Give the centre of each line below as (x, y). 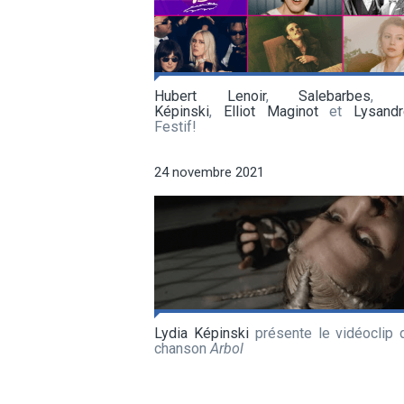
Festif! (175, 126)
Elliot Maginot (271, 111)
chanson (182, 348)
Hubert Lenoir (210, 96)
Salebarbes (335, 96)
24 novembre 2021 (209, 172)
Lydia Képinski (202, 333)
